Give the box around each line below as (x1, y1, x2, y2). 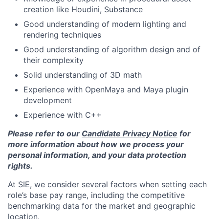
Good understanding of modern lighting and (23, 19, 186, 29)
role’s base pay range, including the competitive (8, 190, 185, 200)
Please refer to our (8, 129, 82, 139)
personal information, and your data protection (8, 150, 186, 160)
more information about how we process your (8, 139, 184, 150)
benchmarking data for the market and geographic (8, 201, 196, 211)
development (23, 95, 72, 106)
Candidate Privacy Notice (82, 129, 177, 139)
